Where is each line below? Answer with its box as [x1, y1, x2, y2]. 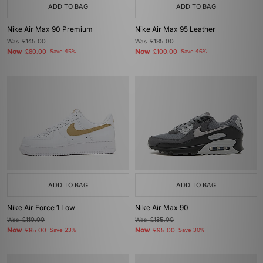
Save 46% [181, 48, 207, 55]
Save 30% [178, 227, 204, 234]
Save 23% [50, 227, 76, 234]
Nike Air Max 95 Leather [135, 25, 215, 33]
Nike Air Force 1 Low [7, 203, 75, 212]
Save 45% [50, 48, 76, 55]
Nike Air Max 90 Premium [7, 25, 93, 33]
